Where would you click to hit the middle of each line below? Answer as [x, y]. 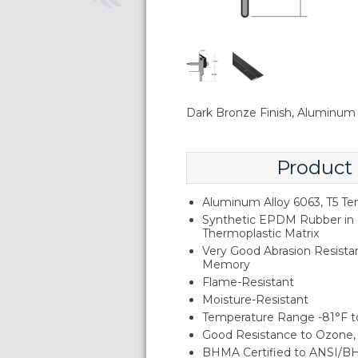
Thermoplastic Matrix [261, 233]
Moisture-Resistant [255, 300]
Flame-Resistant [248, 282]
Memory [226, 265]
